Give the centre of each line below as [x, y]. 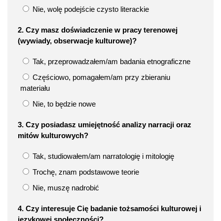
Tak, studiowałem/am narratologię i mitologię [102, 156]
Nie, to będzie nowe [63, 104]
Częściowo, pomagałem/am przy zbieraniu [100, 77]
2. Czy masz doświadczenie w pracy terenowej [98, 30]
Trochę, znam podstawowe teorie [85, 172]
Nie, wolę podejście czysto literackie [90, 9]
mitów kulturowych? [53, 135]
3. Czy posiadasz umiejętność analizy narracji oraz [105, 124]
